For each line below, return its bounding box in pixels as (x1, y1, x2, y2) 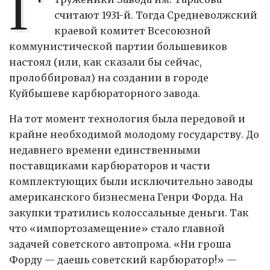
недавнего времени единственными (9, 144, 201, 157)
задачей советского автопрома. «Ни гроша (9, 238, 231, 251)
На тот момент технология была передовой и (9, 113, 245, 125)
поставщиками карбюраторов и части (9, 160, 210, 172)
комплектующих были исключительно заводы (9, 175, 253, 188)
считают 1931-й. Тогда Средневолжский (54, 9, 258, 22)
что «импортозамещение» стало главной (9, 222, 225, 235)
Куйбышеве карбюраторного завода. (9, 87, 200, 100)
